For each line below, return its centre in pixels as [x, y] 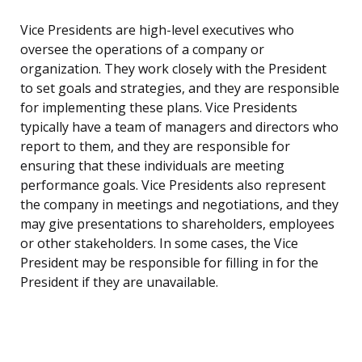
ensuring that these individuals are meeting [152, 166]
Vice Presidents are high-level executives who [157, 30]
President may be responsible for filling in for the [169, 263]
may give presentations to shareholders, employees [177, 224]
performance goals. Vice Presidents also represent [173, 185]
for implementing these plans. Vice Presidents [159, 108]
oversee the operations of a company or [142, 50]
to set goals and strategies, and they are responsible [180, 88]
